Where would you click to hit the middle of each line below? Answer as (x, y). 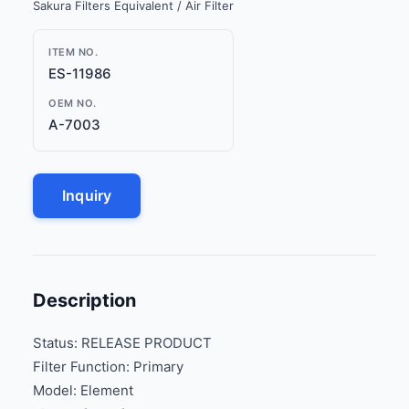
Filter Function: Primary (108, 366)
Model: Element (83, 390)
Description (84, 300)
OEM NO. (73, 103)
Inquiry (87, 195)
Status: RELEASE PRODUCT (122, 342)
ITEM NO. (73, 52)
